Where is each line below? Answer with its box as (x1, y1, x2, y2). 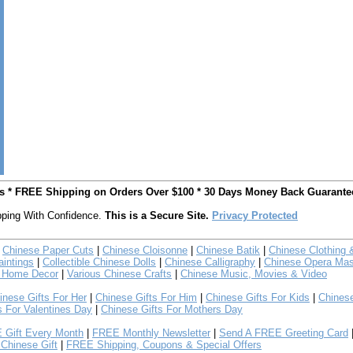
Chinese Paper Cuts (2, 244, 94, 256)
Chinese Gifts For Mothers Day (101, 303, 243, 315)
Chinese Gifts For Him (95, 292, 197, 303)
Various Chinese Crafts (67, 268, 172, 280)
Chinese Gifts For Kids (206, 292, 310, 303)
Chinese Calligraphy (165, 256, 255, 268)
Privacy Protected (212, 210, 298, 221)
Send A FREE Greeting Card (219, 327, 348, 339)
